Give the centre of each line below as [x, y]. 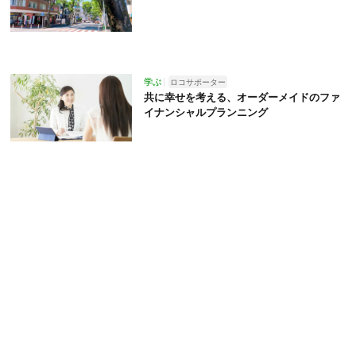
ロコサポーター [197, 81]
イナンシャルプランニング [205, 112]
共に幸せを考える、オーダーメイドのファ [242, 97]
